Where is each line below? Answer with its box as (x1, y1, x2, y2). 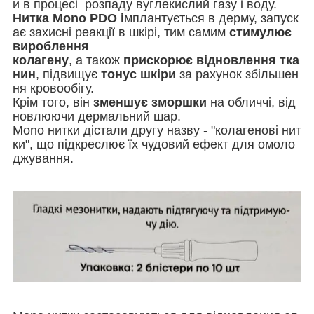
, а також (69, 53, 123, 68)
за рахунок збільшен (176, 67, 299, 82)
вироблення (13, 39, 93, 54)
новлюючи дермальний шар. (13, 109, 181, 124)
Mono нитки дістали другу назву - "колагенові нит (13, 123, 301, 138)
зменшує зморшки (93, 95, 207, 110)
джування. (13, 151, 74, 166)
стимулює (229, 25, 295, 40)
